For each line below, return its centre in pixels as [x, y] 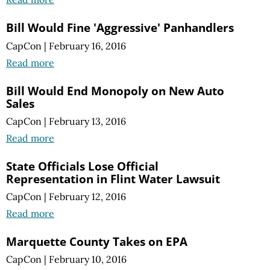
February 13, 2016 [87, 121]
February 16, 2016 [87, 46]
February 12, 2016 [87, 196]
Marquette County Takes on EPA [97, 241]
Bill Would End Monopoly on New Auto [115, 90]
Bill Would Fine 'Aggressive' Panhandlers [120, 28]
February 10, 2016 [88, 259]
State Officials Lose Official [82, 166]
